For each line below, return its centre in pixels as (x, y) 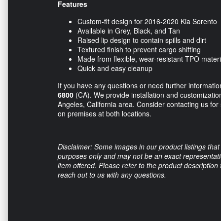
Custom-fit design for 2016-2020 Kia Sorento (147, 21)
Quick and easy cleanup (115, 68)
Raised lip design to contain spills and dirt (142, 40)
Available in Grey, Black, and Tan (129, 31)
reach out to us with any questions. (112, 175)
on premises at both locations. (105, 114)
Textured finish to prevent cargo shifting (139, 50)
